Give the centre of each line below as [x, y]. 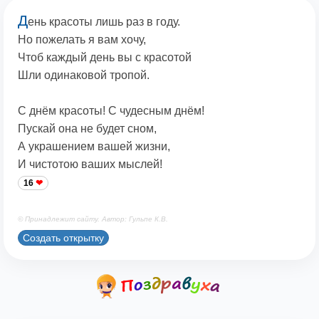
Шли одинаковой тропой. [84, 75]
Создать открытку [63, 237]
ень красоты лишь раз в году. [104, 22]
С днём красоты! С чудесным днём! [111, 111]
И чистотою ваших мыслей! [90, 164]
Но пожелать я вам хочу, [82, 40]
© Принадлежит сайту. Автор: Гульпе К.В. [93, 219]
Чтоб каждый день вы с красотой [105, 58]
